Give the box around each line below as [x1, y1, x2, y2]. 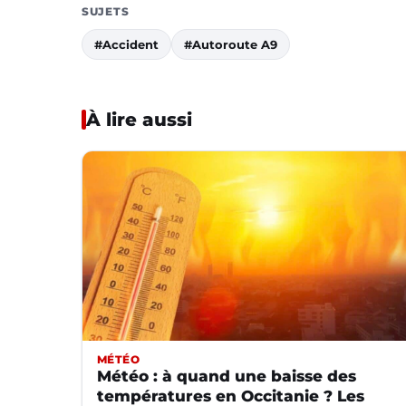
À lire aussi [86, 108, 192, 130]
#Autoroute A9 [184, 36, 277, 52]
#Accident [94, 36, 159, 52]
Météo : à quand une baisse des [97, 367, 356, 386]
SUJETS [82, 4, 130, 18]
